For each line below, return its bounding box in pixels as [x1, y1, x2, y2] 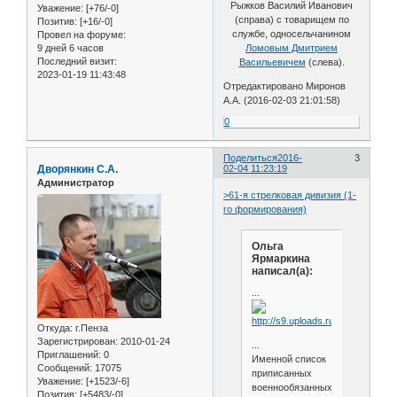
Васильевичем [238, 57, 306, 68]
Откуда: [37, 322, 73, 333]
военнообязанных [251, 381, 332, 393]
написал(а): [251, 265, 313, 278]
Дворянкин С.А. [37, 163, 118, 176]
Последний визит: [37, 56, 117, 67]
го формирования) [223, 203, 307, 214]
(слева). [305, 57, 345, 68]
